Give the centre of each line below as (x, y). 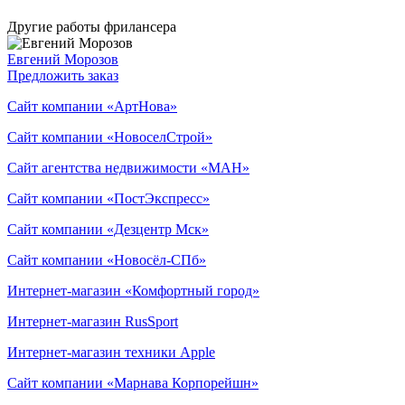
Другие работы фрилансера (92, 26)
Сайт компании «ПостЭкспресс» (108, 198)
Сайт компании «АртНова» (92, 106)
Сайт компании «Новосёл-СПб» (107, 259)
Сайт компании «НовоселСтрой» (110, 137)
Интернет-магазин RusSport (93, 321)
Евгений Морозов (63, 59)
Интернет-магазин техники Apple (111, 352)
